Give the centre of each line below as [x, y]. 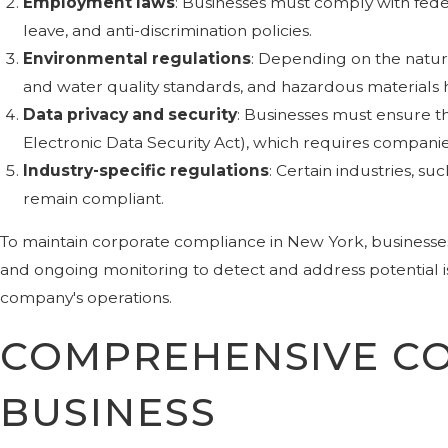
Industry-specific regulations [146, 170]
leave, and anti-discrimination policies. [168, 30]
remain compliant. [94, 198]
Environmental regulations [137, 58]
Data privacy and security [130, 114]
